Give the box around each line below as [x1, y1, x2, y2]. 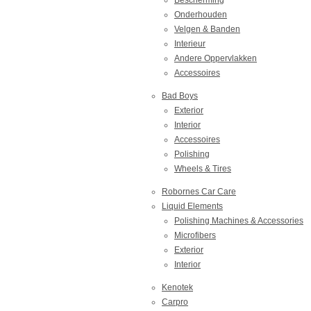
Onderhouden [174, 9, 227, 19]
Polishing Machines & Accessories [174, 215, 303, 226]
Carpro [162, 296, 188, 307]
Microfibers [174, 230, 216, 240]
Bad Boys [162, 90, 198, 101]
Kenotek [162, 282, 193, 292]
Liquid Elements [162, 201, 223, 211]
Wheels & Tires [174, 163, 231, 174]
